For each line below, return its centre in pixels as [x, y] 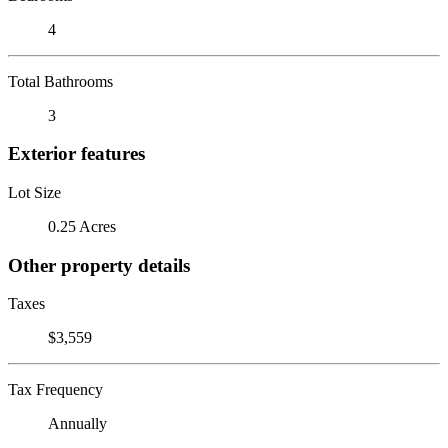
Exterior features [76, 154]
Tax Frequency [55, 390]
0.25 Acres [82, 226]
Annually [77, 424]
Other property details [99, 265]
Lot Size [34, 192]
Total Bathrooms [60, 81]
